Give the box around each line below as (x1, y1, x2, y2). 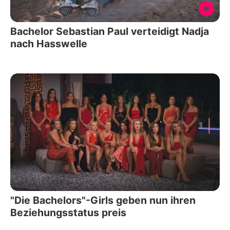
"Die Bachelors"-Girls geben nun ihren (10, 194, 196, 207)
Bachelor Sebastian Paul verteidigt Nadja (10, 25, 209, 37)
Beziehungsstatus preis (10, 206, 126, 219)
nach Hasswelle (10, 37, 87, 50)
